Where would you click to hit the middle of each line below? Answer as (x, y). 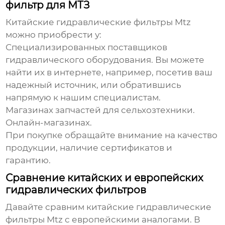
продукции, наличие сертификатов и (89, 148)
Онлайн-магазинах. (49, 123)
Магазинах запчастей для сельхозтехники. (100, 110)
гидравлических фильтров (76, 190)
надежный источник (51, 85)
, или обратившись (139, 85)
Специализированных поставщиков (87, 47)
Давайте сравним (46, 207)
